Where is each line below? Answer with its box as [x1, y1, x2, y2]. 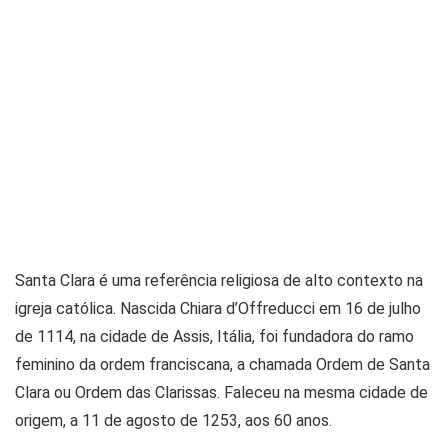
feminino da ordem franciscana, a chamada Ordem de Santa [15, 354, 430, 374]
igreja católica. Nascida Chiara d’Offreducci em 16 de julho [15, 298, 421, 318]
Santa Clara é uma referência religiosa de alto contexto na [15, 270, 423, 290]
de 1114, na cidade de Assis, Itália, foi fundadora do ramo [15, 326, 414, 346]
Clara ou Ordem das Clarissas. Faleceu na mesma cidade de [15, 382, 428, 402]
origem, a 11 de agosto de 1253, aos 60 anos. [15, 410, 332, 430]
